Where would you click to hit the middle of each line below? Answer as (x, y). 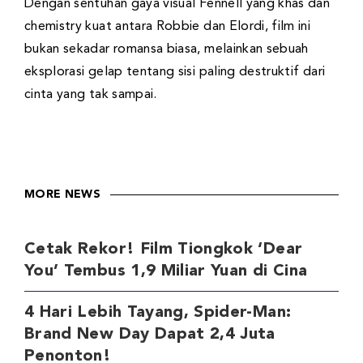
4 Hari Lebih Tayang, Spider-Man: (158, 313)
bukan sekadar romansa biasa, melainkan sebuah (167, 50)
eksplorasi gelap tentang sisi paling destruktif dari (175, 73)
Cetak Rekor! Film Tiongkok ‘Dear (164, 250)
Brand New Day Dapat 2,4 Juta (150, 335)
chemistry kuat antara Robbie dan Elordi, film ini (168, 27)
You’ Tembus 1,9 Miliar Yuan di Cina (166, 272)
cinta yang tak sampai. (91, 95)
